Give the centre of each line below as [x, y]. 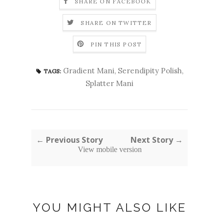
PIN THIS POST [116, 44]
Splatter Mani [109, 84]
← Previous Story [69, 140]
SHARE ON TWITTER [116, 23]
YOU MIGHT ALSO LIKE [109, 208]
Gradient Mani [88, 71]
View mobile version [109, 150]
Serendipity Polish [150, 71]
